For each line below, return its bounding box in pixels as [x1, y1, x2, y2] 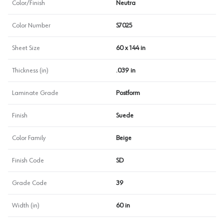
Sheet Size [12, 44, 40, 51]
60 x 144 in [116, 44, 145, 51]
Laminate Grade [12, 89, 58, 96]
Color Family [12, 134, 45, 141]
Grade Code [12, 179, 47, 186]
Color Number [12, 22, 50, 29]
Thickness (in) [12, 67, 48, 74]
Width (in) [12, 202, 39, 209]
